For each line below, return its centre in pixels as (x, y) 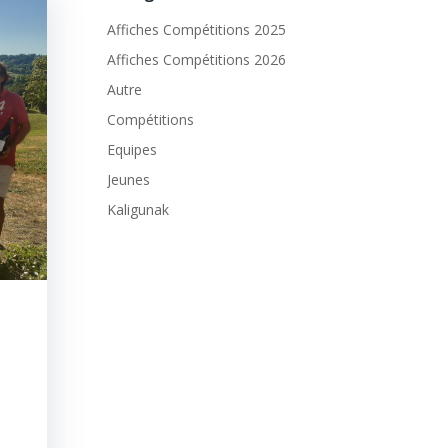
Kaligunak (137, 209)
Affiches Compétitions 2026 (196, 59)
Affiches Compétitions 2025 (196, 29)
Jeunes (128, 179)
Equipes (131, 149)
